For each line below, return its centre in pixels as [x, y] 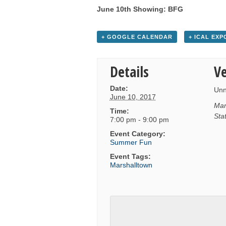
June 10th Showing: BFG [140, 9]
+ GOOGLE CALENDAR [137, 37]
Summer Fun [131, 143]
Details [129, 72]
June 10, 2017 [133, 97]
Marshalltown [131, 165]
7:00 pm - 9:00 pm [139, 120]
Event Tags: [130, 157]
